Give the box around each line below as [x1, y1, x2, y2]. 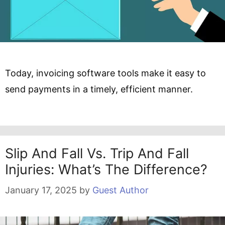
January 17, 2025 [5, 184, 77, 195]
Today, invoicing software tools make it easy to [5, 67, 206, 78]
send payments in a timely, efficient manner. [5, 83, 195, 94]
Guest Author [92, 184, 149, 195]
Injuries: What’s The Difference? [5, 161, 207, 178]
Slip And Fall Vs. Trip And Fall [5, 145, 189, 162]
